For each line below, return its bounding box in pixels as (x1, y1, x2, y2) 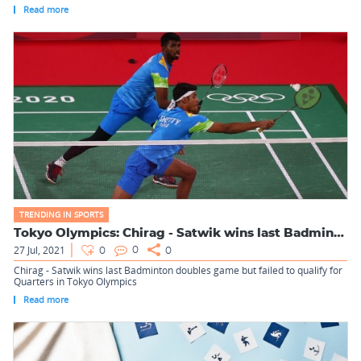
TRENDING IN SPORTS (19, 209, 103, 220)
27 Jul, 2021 (14, 243, 65, 257)
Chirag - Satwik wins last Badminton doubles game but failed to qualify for (14, 263, 342, 277)
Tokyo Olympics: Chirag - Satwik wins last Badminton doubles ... (334, 227, 344, 239)
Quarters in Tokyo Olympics (14, 275, 137, 288)
